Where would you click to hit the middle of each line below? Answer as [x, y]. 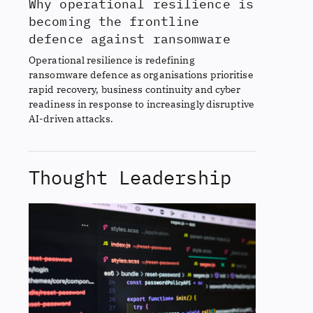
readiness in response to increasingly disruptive [141, 104]
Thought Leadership [130, 177]
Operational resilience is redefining [112, 60]
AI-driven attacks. [71, 119]
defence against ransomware [130, 39]
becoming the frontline [114, 21]
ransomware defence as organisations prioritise [141, 75]
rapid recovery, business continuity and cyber [135, 89]
